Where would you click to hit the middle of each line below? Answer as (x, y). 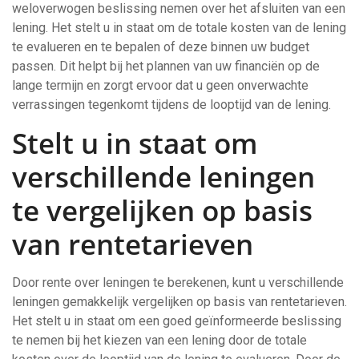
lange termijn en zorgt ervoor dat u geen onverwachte (160, 85)
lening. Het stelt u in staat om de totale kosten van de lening (179, 28)
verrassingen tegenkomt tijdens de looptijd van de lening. (171, 105)
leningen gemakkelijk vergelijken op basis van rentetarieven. (179, 302)
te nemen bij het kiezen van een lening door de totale (159, 340)
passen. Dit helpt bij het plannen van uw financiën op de (166, 66)
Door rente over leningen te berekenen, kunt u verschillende (178, 282)
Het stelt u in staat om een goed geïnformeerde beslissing (177, 321)
